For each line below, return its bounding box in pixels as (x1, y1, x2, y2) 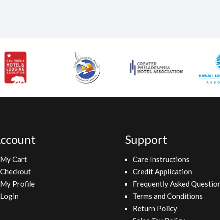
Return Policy (133, 204, 178, 213)
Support (125, 132, 168, 146)
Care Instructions (133, 155, 190, 164)
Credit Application (133, 167, 192, 176)
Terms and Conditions (133, 192, 203, 200)
